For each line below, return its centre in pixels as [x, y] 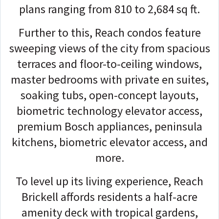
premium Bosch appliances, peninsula [109, 126]
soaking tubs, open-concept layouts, [109, 95]
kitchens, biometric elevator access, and [109, 142]
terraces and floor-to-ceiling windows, [109, 64]
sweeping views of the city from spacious [109, 48]
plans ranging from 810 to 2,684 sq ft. [109, 9]
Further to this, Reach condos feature [109, 32]
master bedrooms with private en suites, [109, 79]
